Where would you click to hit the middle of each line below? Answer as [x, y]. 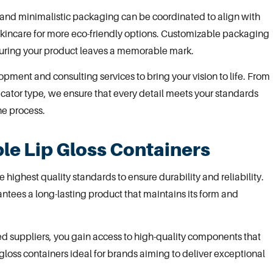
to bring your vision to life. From [202, 76]
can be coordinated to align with [190, 16]
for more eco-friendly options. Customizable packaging [151, 33]
